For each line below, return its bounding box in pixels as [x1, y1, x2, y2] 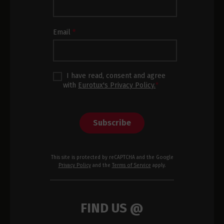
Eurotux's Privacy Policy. [78, 80, 156, 89]
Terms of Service [111, 162, 151, 168]
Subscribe [92, 118, 131, 128]
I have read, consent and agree [64, 71, 166, 80]
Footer [49, 15, 80, 29]
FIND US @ [80, 200, 143, 216]
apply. [150, 162, 166, 168]
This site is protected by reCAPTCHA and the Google [50, 154, 173, 160]
